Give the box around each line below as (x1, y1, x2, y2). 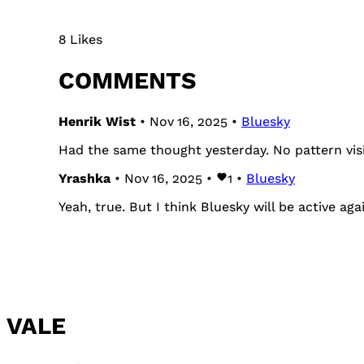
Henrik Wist (58, 114, 136, 130)
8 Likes (58, 32, 102, 48)
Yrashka (58, 171, 110, 187)
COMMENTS (58, 67, 197, 95)
